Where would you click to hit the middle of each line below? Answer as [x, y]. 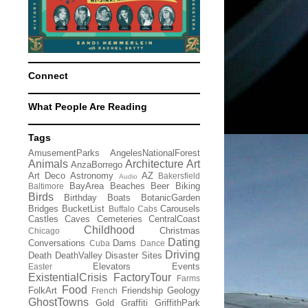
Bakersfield [179, 176]
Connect [48, 76]
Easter [40, 266]
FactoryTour [142, 277]
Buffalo [121, 209]
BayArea [86, 186]
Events [186, 266]
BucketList [84, 209]
